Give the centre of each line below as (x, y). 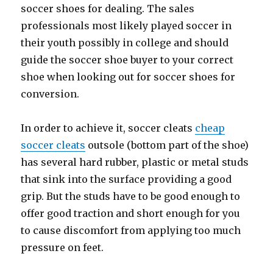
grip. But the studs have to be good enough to (131, 196)
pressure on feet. (62, 247)
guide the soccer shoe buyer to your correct (127, 60)
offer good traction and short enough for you (131, 213)
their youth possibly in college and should (125, 43)
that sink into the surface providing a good (126, 179)
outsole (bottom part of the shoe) (167, 145)
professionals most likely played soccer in (126, 26)
